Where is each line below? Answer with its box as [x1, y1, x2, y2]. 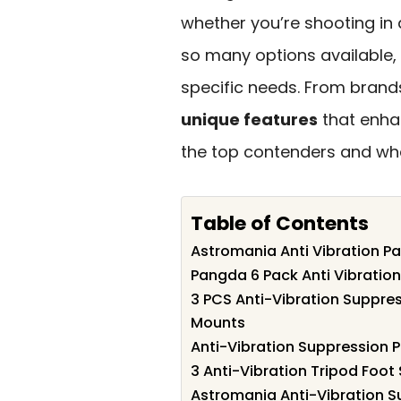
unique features [181, 108, 318, 131]
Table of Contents [191, 209, 369, 237]
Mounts [191, 311, 245, 333]
